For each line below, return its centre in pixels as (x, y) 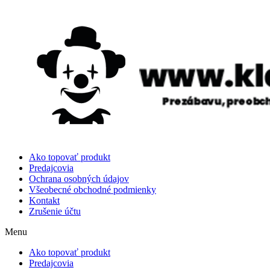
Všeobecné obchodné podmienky (93, 189)
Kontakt (44, 200)
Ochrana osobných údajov (79, 178)
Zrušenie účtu (55, 211)
